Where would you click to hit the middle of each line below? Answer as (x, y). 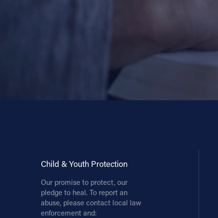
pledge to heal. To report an (84, 192)
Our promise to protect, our (84, 182)
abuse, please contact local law (91, 202)
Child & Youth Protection (84, 164)
